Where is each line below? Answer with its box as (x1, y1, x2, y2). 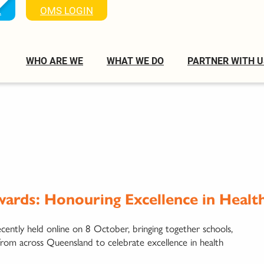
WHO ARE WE (26, 54, 83, 67)
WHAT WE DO (107, 54, 164, 67)
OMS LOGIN (40, 4, 93, 17)
